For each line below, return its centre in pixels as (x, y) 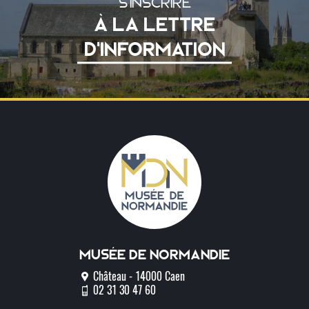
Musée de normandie (154, 255)
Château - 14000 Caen (138, 278)
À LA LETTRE (154, 24)
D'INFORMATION (154, 49)
